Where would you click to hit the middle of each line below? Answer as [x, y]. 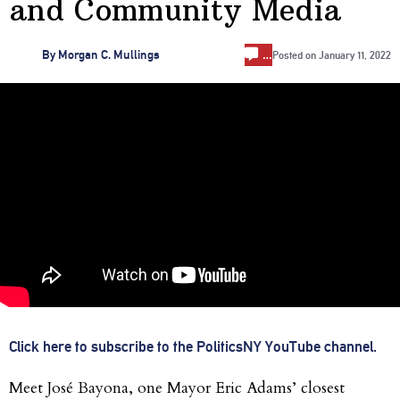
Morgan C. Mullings [108, 55]
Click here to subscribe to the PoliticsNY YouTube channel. [193, 347]
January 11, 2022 [355, 55]
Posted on [296, 55]
